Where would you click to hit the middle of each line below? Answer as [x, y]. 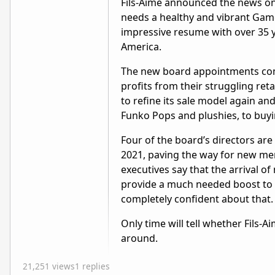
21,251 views [49, 266]
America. [142, 47]
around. [141, 238]
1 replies [92, 266]
